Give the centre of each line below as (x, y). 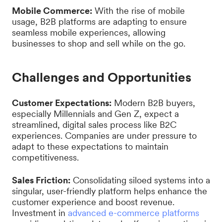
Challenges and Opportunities (102, 77)
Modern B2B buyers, (153, 103)
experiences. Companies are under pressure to (104, 136)
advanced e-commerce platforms (134, 213)
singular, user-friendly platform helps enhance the (110, 191)
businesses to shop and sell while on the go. (99, 43)
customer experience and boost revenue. (93, 202)
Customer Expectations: (62, 103)
